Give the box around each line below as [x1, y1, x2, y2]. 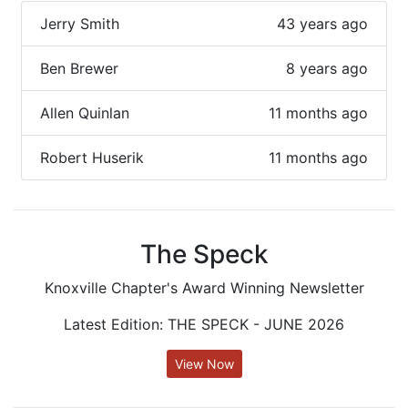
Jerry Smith [40, 15, 119, 34]
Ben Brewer [40, 59, 118, 78]
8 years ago [286, 59, 368, 78]
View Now [174, 356, 234, 372]
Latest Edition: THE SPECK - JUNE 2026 [64, 315, 344, 334]
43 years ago [277, 15, 368, 34]
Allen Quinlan [40, 104, 129, 123]
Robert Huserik [40, 148, 144, 168]
